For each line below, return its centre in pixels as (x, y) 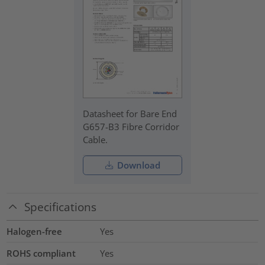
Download (137, 165)
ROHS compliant (41, 253)
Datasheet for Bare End (130, 114)
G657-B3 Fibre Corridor (131, 127)
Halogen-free (35, 232)
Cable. (96, 140)
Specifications (61, 206)
